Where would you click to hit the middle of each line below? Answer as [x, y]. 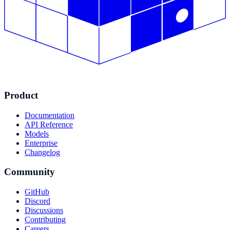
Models [37, 133]
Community [30, 172]
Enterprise [41, 143]
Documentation [50, 115]
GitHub [37, 192]
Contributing [45, 219]
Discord [37, 201]
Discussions [44, 210]
